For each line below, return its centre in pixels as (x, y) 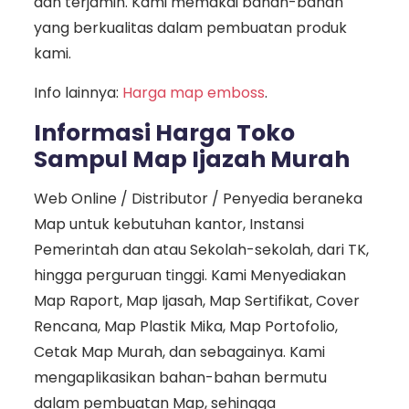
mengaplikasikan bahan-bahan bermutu (180, 378)
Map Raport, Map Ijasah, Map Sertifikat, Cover (196, 301)
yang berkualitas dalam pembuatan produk (190, 28)
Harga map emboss (193, 93)
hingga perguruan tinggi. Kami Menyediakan (189, 276)
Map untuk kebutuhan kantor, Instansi (168, 225)
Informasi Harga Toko (164, 133)
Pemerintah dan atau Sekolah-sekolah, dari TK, (201, 250)
